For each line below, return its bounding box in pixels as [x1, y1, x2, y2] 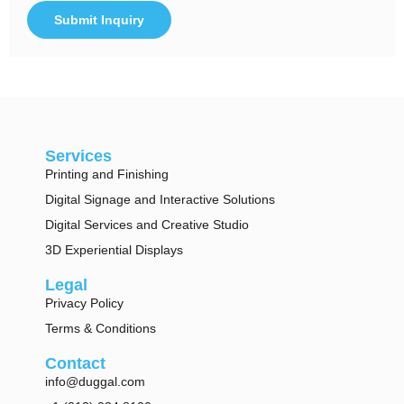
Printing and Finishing [45, 166, 169, 181]
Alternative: [27, 41, 91, 56]
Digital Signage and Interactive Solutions [45, 191, 275, 207]
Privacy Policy [45, 295, 124, 310]
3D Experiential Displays [45, 242, 183, 257]
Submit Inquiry [54, 12, 144, 27]
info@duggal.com [45, 373, 145, 389]
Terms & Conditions [45, 320, 156, 335]
